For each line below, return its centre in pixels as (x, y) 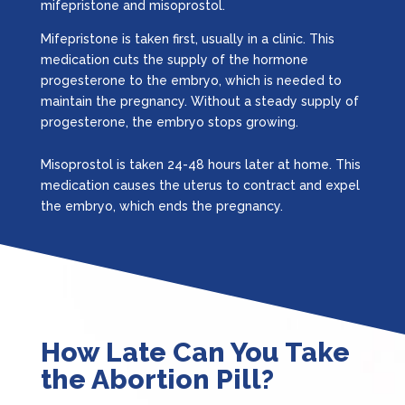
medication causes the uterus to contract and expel (200, 185)
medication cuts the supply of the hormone (174, 59)
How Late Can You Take (195, 352)
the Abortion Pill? (157, 379)
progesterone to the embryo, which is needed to (191, 80)
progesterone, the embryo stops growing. (169, 122)
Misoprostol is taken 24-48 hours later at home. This (200, 164)
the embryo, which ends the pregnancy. (161, 206)
